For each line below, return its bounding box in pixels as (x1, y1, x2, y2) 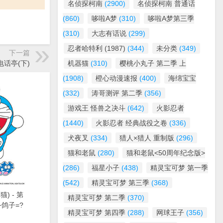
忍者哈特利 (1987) (68, 44, 125, 52)
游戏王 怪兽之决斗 (68, 104, 125, 112)
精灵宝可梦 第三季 (92, 179, 149, 187)
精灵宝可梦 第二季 (68, 194, 125, 202)
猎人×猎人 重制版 (119, 134, 174, 142)
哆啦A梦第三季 (148, 14, 194, 22)
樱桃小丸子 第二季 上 (119, 59, 186, 67)
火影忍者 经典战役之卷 (96, 119, 167, 127)
